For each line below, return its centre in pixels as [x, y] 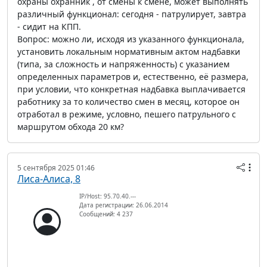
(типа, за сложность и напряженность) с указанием [123, 64]
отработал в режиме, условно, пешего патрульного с [127, 114]
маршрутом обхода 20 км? [71, 127]
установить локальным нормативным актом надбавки [129, 52]
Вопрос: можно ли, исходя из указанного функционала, [131, 39]
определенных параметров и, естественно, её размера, [133, 77]
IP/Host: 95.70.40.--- [108, 196]
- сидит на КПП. [49, 27]
